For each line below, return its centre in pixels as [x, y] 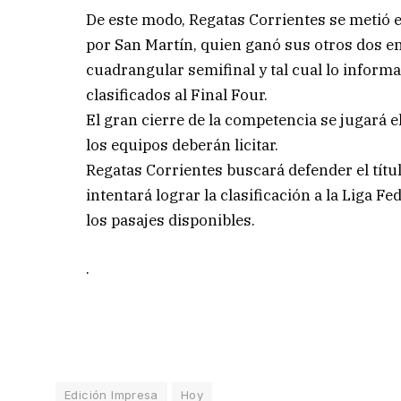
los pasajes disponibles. [171, 220]
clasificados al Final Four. [177, 94]
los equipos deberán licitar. [183, 145]
